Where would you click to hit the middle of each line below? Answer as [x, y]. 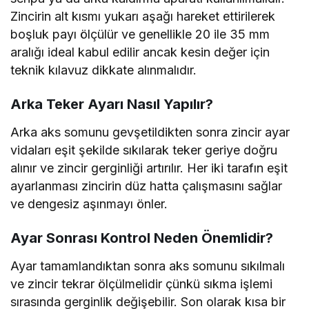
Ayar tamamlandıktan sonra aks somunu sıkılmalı [148, 266]
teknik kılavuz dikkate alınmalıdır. [104, 70]
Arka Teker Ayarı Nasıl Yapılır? [112, 104]
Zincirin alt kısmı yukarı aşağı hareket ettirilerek [143, 17]
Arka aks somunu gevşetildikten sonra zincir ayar [150, 132]
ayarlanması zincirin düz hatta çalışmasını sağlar [147, 186]
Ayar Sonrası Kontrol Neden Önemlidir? [142, 238]
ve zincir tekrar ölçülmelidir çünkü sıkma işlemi [142, 284]
